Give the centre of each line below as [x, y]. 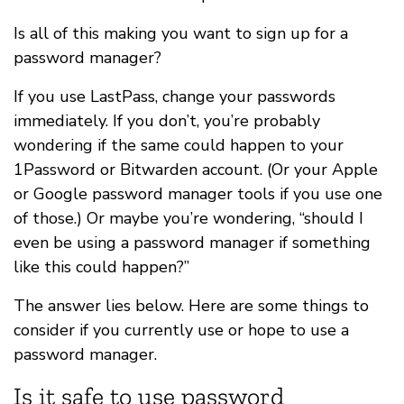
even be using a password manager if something [192, 243]
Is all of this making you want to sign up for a [181, 34]
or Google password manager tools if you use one [198, 194]
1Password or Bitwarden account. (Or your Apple [196, 170]
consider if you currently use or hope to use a [181, 331]
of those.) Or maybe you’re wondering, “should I [188, 219]
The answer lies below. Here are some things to [191, 306]
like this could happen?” [101, 267]
